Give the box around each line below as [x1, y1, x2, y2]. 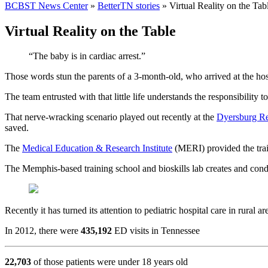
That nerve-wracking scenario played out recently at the [5, 112, 217, 123]
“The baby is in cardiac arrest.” [29, 51, 145, 62]
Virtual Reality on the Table [5, 23, 176, 39]
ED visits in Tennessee [112, 226, 200, 236]
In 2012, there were [5, 226, 81, 236]
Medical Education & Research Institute [22, 143, 172, 154]
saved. [5, 123, 29, 133]
